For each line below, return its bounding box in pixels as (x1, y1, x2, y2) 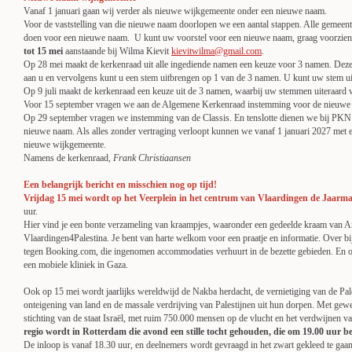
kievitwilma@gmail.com (171, 46, 262, 57)
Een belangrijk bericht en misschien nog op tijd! (24, 179, 217, 190)
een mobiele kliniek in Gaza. (24, 259, 128, 270)
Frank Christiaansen (113, 152, 191, 163)
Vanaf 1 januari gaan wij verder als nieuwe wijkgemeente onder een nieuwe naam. (24, 5, 327, 16)
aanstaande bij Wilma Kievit (63, 46, 171, 57)
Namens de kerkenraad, (24, 152, 113, 163)
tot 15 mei (24, 46, 63, 57)
